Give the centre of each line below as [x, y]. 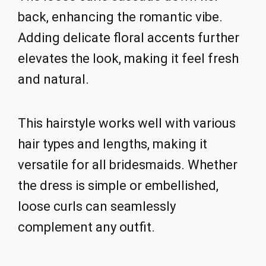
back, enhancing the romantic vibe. [120, 17]
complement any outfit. [86, 227]
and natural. [53, 79]
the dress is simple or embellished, [118, 186]
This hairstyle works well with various [127, 123]
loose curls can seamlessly [97, 207]
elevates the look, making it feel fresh [128, 58]
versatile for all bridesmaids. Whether [128, 165]
